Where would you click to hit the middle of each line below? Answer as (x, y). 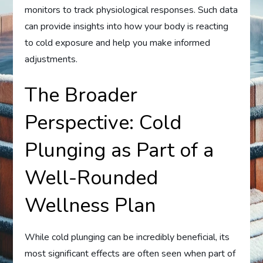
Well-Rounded (92, 178)
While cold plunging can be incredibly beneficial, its (127, 237)
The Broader (81, 95)
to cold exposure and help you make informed (118, 43)
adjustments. (51, 59)
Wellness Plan (90, 205)
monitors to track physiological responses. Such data (131, 10)
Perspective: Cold (103, 122)
